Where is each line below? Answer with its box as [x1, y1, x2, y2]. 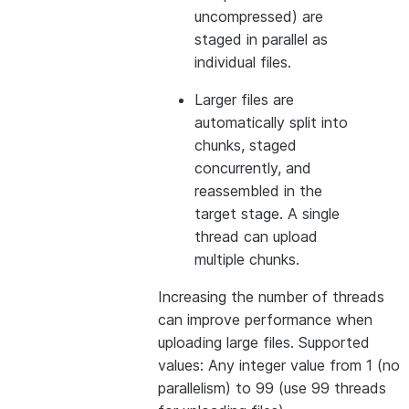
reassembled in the [194, 182, 322, 200]
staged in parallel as [194, 30, 328, 48]
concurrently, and [194, 159, 311, 177]
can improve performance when [158, 310, 372, 329]
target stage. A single [194, 204, 340, 223]
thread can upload [194, 227, 318, 246]
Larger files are [194, 90, 294, 109]
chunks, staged [194, 136, 297, 154]
